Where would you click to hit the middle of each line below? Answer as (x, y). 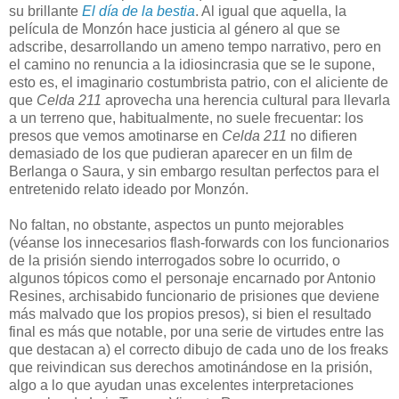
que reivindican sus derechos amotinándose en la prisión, (191, 368)
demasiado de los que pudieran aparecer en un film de (181, 154)
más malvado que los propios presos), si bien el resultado (190, 314)
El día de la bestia (138, 12)
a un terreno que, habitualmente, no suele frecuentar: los (186, 118)
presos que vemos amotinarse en (115, 136)
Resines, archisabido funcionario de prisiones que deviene (194, 297)
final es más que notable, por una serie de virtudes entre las (196, 332)
